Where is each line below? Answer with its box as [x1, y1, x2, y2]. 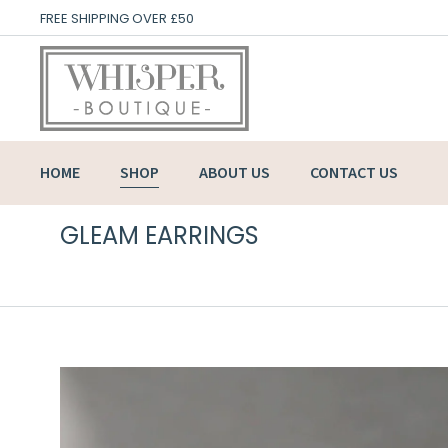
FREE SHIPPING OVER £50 [40, 8, 194, 28]
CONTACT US [310, 162, 398, 184]
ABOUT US [199, 162, 270, 184]
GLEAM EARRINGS [60, 219, 259, 252]
